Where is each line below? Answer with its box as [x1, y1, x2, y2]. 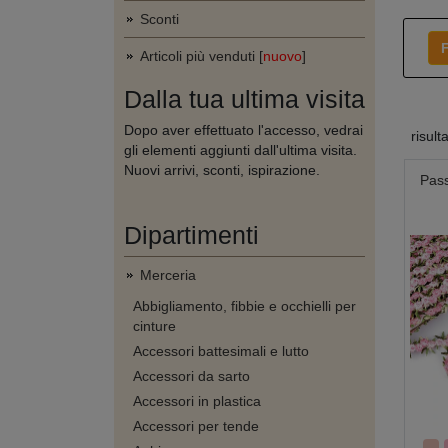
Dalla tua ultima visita [124, 85, 365, 113]
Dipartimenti [124, 221, 259, 249]
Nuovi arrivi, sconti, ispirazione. [124, 162, 320, 178]
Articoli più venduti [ [140, 48, 263, 64]
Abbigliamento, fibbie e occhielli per [133, 298, 356, 314]
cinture [133, 318, 176, 334]
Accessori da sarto [133, 368, 250, 384]
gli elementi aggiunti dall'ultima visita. [124, 142, 357, 158]
